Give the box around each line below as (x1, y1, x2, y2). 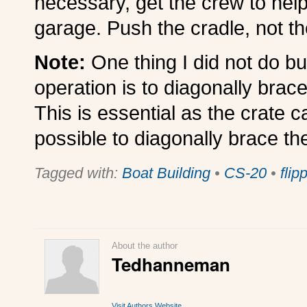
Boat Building (122, 164, 210, 182)
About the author (112, 240, 178, 251)
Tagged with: (34, 164, 122, 182)
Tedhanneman (112, 251, 231, 277)
